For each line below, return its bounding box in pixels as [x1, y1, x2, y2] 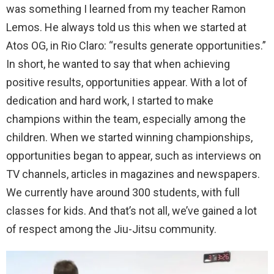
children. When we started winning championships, [6, 130, 253, 144]
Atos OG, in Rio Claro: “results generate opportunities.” [6, 39, 266, 52]
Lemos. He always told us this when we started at [6, 20, 246, 34]
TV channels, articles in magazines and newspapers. [6, 167, 260, 180]
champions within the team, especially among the [6, 112, 246, 125]
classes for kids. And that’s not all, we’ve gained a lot [6, 204, 257, 217]
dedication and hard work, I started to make [6, 94, 213, 107]
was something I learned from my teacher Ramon [6, 2, 246, 15]
